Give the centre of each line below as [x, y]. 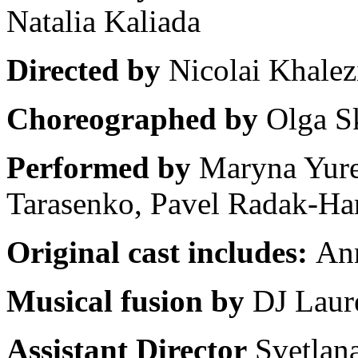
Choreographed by [132, 118]
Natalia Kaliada [103, 21]
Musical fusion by [129, 300]
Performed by [103, 167]
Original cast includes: [157, 252]
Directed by [88, 70]
